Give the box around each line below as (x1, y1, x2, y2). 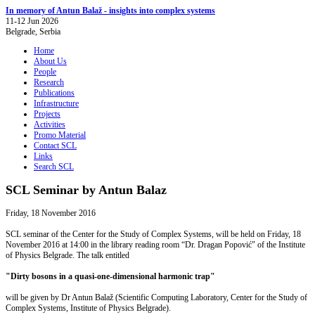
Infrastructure (34, 98, 79, 108)
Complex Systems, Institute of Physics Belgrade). (6, 302, 171, 313)
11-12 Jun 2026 (6, 16, 58, 26)
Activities (34, 120, 65, 129)
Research (34, 77, 64, 87)
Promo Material (34, 130, 86, 140)
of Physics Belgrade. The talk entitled (6, 250, 129, 260)
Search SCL (34, 162, 74, 172)
